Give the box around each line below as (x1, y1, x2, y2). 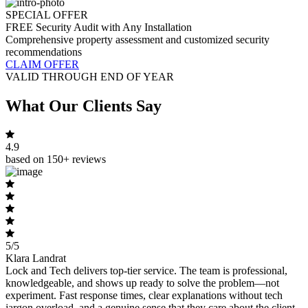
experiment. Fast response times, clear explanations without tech (5, 289, 283, 302)
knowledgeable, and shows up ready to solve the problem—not (5, 277, 279, 289)
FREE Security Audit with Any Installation (5, 21, 192, 33)
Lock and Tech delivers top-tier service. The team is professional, (5, 265, 287, 277)
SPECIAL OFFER (5, 8, 88, 21)
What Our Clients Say (5, 96, 162, 115)
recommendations (5, 45, 82, 58)
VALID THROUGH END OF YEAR (5, 70, 174, 82)
